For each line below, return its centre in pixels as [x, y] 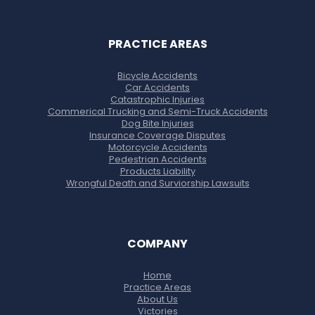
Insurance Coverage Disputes [157, 135]
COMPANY [157, 244]
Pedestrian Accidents [157, 159]
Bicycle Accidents [157, 76]
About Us [157, 299]
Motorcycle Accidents [157, 147]
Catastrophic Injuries [157, 99]
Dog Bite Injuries [157, 123]
